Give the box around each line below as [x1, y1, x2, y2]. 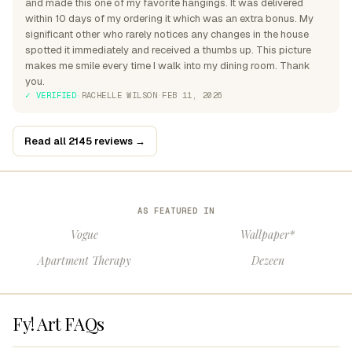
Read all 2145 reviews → [24, 134, 145, 148]
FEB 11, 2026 [162, 89, 223, 101]
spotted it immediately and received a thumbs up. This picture [25, 42, 311, 57]
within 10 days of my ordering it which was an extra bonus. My [25, 11, 313, 25]
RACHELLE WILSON [81, 89, 157, 101]
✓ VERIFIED [25, 89, 77, 101]
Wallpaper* [240, 227, 295, 243]
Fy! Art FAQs [13, 312, 104, 336]
